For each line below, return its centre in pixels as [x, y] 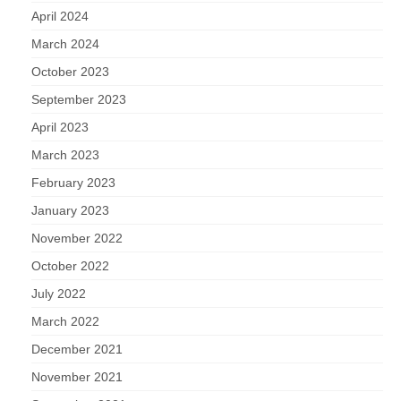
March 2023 [65, 155]
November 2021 [77, 377]
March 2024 [65, 44]
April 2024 [60, 17]
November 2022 [77, 239]
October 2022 [70, 266]
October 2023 [70, 72]
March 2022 [65, 322]
